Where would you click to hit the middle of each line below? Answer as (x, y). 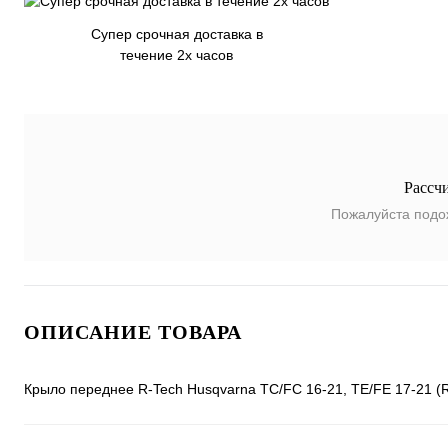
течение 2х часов (176, 55)
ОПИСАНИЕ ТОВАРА (133, 332)
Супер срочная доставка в (176, 34)
